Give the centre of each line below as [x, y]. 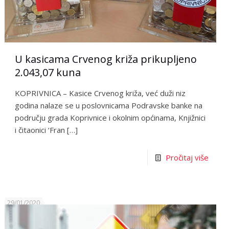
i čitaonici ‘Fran [40, 130]
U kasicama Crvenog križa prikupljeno [106, 59]
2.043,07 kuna [48, 72]
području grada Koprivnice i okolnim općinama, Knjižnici [110, 117]
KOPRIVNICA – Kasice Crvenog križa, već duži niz [100, 93]
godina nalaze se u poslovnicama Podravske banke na [109, 105]
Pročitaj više [187, 157]
